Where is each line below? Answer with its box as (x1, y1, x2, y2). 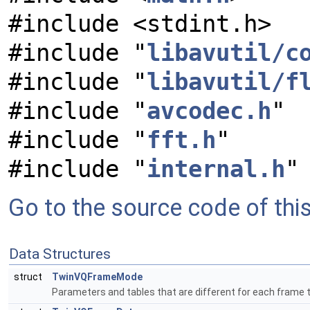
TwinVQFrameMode (52, 271, 143, 282)
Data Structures (9, 246, 111, 262)
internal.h (147, 155, 285, 183)
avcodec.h (147, 97, 271, 125)
